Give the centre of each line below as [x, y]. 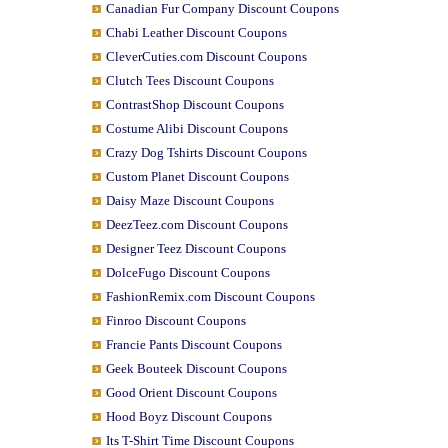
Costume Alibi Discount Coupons [196, 128]
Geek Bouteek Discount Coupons [196, 368]
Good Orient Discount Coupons [191, 392]
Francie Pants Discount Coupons [193, 344]
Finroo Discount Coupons [175, 320]
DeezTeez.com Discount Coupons [196, 224]
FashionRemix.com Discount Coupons [210, 296]
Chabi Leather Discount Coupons [196, 32]
